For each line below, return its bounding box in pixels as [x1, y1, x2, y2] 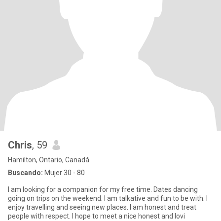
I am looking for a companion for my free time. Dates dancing [8, 185, 198, 193]
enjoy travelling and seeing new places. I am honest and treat [8, 203, 196, 211]
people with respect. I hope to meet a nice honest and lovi [72, 212, 185, 220]
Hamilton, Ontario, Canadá [8, 156, 89, 164]
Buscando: [8, 169, 43, 177]
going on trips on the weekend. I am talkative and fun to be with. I [8, 194, 208, 202]
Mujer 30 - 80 [43, 169, 85, 177]
